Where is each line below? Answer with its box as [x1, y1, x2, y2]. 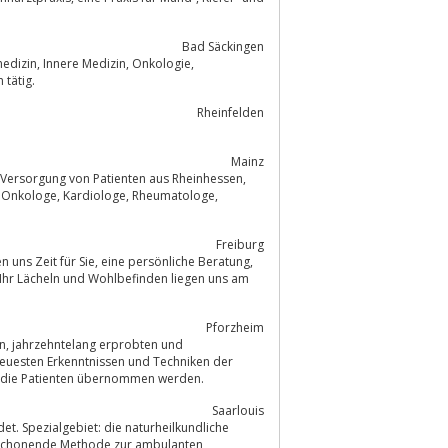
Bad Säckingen [182, 37, 264, 55]
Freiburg [216, 235, 264, 253]
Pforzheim [206, 318, 264, 336]
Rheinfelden [197, 103, 264, 121]
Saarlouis [212, 401, 264, 419]
